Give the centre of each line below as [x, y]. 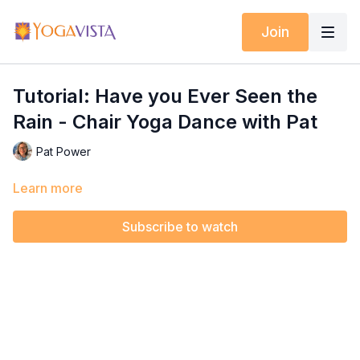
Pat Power [63, 151]
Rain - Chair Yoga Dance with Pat [165, 122]
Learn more [48, 188]
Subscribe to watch [180, 227]
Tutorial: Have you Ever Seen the [165, 96]
